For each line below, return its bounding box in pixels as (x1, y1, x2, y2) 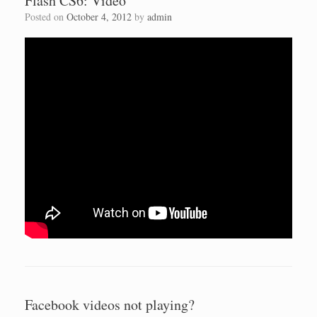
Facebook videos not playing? (25, 295, 195, 315)
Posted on (30, 9, 67, 23)
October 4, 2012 (67, 9, 132, 23)
